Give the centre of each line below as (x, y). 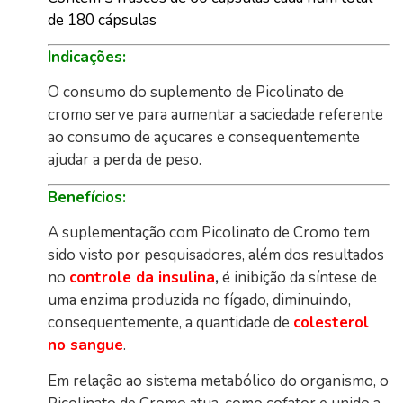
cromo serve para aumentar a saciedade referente (216, 115)
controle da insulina (143, 278)
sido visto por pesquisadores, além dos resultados (216, 255)
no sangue (86, 345)
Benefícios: (87, 197)
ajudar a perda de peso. (125, 160)
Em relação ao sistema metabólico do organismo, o (219, 381)
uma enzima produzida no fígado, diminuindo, (200, 300)
